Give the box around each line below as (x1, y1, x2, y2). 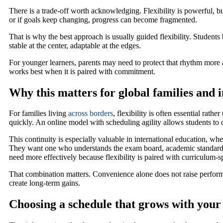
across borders (68, 109, 113, 118)
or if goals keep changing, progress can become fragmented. (9, 15, 197, 24)
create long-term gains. (9, 179, 80, 188)
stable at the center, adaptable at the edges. (9, 41, 141, 50)
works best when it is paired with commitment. (9, 67, 155, 76)
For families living (9, 109, 68, 118)
